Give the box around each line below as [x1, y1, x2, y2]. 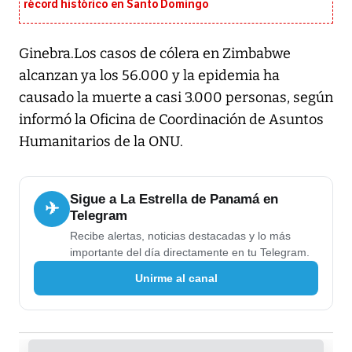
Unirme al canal [134, 271, 218, 284]
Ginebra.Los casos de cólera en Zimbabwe [19, 45, 291, 63]
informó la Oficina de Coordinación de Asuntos [19, 111, 324, 129]
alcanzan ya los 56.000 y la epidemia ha [19, 67, 280, 85]
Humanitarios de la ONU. [19, 133, 183, 151]
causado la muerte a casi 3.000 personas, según [19, 89, 333, 107]
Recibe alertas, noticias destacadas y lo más [70, 229, 291, 243]
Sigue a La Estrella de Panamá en [70, 192, 278, 207]
